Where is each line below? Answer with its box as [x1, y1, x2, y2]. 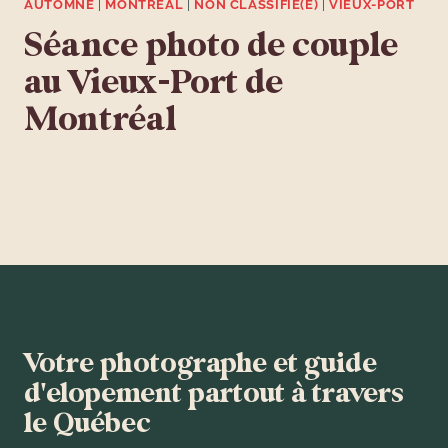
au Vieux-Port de [24, 62, 283, 105]
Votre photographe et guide [24, 347, 377, 382]
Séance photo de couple [24, 25, 398, 68]
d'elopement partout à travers [24, 377, 404, 412]
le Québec [24, 407, 151, 442]
